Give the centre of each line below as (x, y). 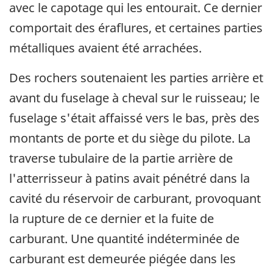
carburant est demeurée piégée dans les (122, 259)
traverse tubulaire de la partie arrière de (121, 158)
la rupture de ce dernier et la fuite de (112, 219)
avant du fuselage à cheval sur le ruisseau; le (134, 98)
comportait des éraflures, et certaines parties (136, 28)
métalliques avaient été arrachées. (105, 48)
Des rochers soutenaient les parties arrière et (136, 78)
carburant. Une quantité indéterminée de (124, 239)
